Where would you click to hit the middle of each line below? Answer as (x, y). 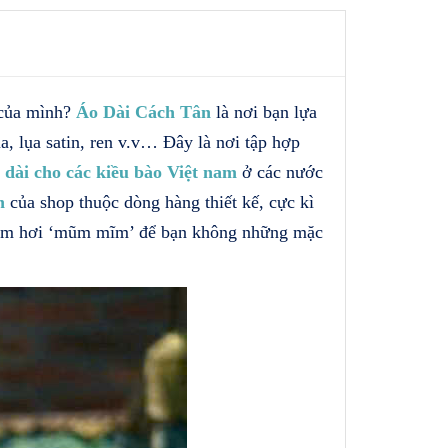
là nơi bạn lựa (264, 111)
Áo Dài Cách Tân (143, 111)
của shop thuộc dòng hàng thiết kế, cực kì (159, 201)
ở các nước (280, 171)
